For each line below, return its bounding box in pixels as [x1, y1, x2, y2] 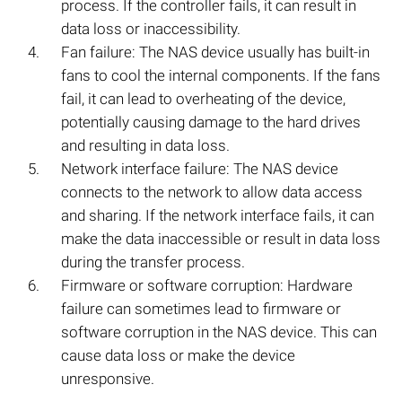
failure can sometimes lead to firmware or [61, 300, 341, 319]
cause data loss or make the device [61, 346, 295, 365]
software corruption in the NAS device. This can [61, 323, 377, 342]
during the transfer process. [61, 253, 245, 272]
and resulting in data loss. [61, 136, 230, 155]
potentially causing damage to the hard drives [61, 113, 361, 132]
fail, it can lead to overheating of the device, [61, 90, 345, 109]
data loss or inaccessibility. [61, 20, 240, 39]
